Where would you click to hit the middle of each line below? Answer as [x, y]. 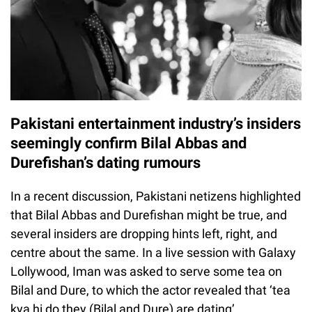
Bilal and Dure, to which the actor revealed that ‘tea [150, 290]
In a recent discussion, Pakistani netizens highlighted [156, 196]
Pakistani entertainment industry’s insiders [156, 123]
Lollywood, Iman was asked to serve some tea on [146, 271]
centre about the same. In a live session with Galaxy [153, 252]
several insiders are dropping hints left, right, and [144, 233]
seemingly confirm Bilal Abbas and [128, 143]
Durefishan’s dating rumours [107, 162]
